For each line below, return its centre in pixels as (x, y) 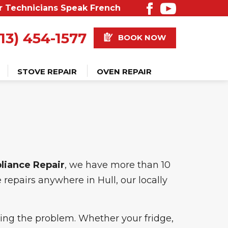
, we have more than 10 (118, 165)
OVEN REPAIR (124, 72)
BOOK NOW (142, 37)
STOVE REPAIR (47, 72)
